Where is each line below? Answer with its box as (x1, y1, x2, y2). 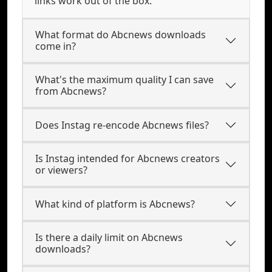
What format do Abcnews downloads (35, 28, 206, 41)
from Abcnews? (35, 84, 106, 98)
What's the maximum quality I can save (35, 73, 214, 86)
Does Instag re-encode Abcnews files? (35, 118, 209, 132)
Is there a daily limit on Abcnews (35, 231, 183, 244)
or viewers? (35, 163, 87, 177)
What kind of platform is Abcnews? (35, 197, 195, 211)
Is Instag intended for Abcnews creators (35, 152, 220, 165)
